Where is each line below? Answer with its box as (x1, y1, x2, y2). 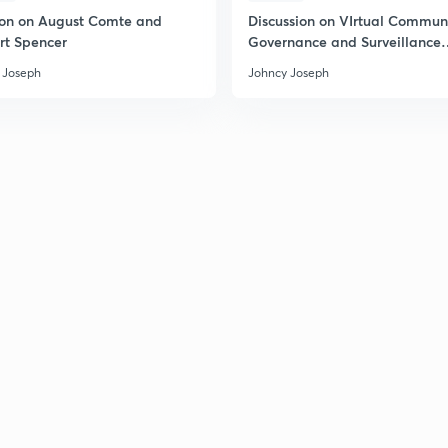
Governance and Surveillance (248, 32, 441, 51)
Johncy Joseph (248, 65, 329, 80)
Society (248, 53, 295, 72)
